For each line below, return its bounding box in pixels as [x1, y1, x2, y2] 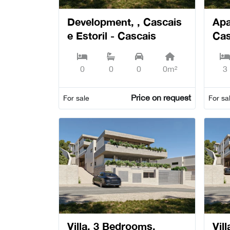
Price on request [131, 93, 191, 103]
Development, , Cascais [67, 15, 143, 28]
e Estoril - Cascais [67, 29, 156, 42]
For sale [63, 94, 89, 103]
